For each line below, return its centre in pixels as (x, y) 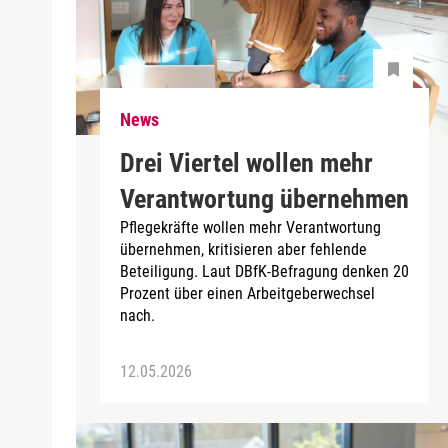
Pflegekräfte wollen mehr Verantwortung (250, 227)
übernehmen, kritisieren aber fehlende (243, 249)
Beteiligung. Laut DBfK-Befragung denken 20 (264, 271)
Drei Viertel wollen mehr (246, 162)
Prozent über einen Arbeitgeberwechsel (247, 293)
